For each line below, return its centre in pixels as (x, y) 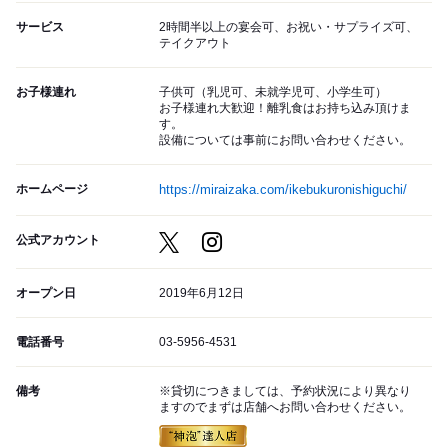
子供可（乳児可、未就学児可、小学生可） (273, 92)
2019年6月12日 (201, 293)
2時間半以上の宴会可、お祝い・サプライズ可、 (288, 27)
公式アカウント (58, 240)
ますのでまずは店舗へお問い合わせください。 (285, 407)
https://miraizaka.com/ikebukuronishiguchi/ (283, 190)
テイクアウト (195, 43)
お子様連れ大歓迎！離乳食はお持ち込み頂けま (285, 108)
